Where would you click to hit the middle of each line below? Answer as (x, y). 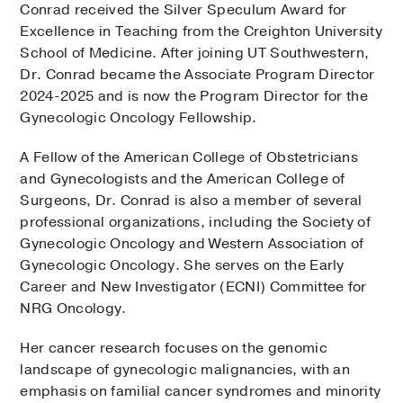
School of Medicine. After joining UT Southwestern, (195, 54)
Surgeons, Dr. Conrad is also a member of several (191, 201)
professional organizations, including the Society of (196, 223)
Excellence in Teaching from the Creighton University (201, 32)
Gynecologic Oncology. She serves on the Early (182, 266)
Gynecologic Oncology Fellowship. (139, 118)
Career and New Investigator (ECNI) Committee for (193, 287)
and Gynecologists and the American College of (183, 179)
